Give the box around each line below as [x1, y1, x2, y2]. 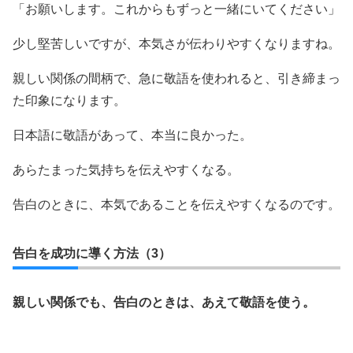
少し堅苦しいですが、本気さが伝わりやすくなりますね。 [13, 36, 340, 50]
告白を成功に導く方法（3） [13, 246, 171, 260]
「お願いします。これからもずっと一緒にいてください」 [13, 2, 340, 16]
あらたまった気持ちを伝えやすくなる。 [13, 162, 240, 176]
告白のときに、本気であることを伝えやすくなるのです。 [13, 197, 340, 211]
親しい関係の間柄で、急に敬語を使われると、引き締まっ [13, 71, 340, 85]
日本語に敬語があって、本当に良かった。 [13, 128, 252, 142]
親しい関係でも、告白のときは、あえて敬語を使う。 [13, 295, 315, 309]
